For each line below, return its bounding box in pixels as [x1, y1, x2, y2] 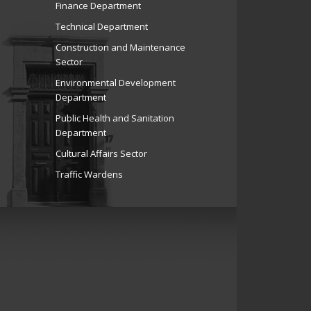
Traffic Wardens [55, 168, 123, 181]
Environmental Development [55, 76, 176, 90]
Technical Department [55, 20, 148, 33]
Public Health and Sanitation [55, 112, 174, 125]
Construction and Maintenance [55, 41, 185, 54]
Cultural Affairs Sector [55, 147, 147, 160]
